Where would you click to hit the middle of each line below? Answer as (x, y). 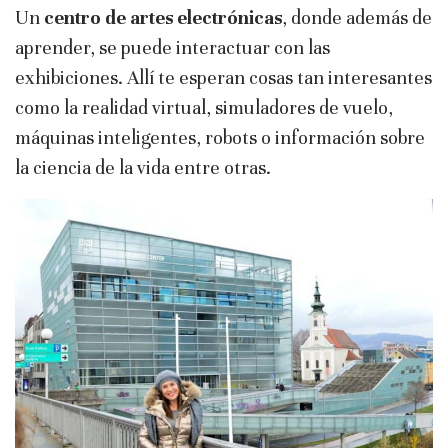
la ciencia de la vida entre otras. (143, 168)
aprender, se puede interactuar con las (172, 48)
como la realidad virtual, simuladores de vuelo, (204, 108)
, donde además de (357, 18)
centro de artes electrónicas (163, 18)
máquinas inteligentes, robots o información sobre (220, 138)
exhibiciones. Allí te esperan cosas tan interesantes (223, 78)
